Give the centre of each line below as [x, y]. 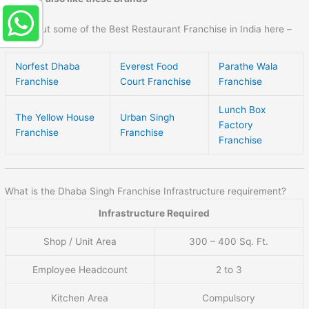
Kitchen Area [80, 298]
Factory [236, 124]
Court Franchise [156, 81]
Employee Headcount [80, 269]
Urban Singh [148, 117]
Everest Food [149, 66]
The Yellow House [55, 117]
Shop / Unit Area [80, 241]
